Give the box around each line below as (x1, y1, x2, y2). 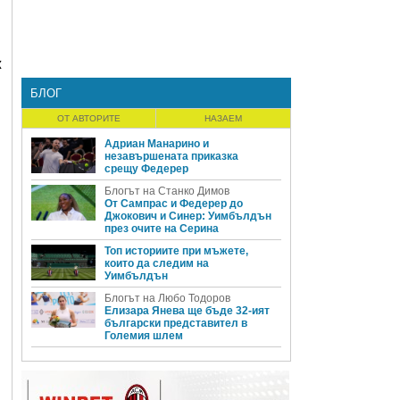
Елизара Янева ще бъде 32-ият (104, 304, 270, 317)
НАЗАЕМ (204, 113, 242, 123)
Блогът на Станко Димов (104, 185, 229, 197)
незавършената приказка (104, 150, 238, 162)
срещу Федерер (104, 162, 188, 175)
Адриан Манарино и (104, 137, 209, 150)
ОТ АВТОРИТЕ (57, 113, 121, 123)
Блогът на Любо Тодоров (104, 292, 230, 304)
